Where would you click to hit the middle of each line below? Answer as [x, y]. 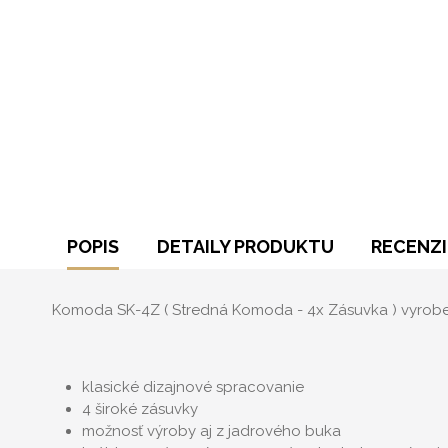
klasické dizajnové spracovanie [193, 386]
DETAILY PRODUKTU [245, 246]
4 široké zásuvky [140, 408]
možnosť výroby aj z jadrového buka [211, 430]
